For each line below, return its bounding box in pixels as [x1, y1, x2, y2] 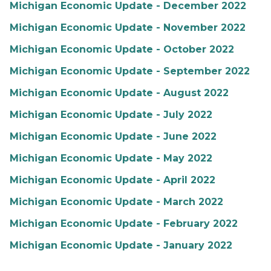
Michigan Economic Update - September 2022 [10, 65, 250, 77]
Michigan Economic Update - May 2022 [10, 152, 212, 164]
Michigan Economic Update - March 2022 [10, 196, 223, 207]
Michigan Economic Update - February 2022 [10, 218, 238, 229]
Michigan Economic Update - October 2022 [10, 44, 234, 55]
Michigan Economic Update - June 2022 [10, 131, 217, 142]
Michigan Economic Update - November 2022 [10, 22, 246, 33]
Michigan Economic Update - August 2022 [10, 87, 229, 99]
